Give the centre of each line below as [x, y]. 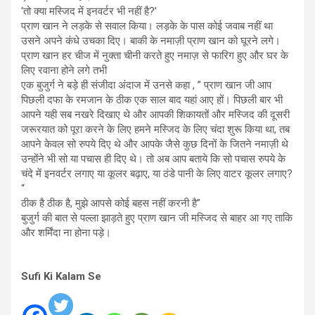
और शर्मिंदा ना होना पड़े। [66, 233]
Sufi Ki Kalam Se [61, 276]
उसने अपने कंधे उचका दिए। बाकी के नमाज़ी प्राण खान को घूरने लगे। [151, 41]
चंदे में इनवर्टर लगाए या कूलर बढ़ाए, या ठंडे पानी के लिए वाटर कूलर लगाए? [157, 174]
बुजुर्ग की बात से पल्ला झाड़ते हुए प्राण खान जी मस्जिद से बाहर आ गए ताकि [157, 218]
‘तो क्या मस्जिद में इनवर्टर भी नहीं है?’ [89, 11]
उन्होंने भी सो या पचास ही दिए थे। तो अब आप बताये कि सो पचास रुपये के [153, 159]
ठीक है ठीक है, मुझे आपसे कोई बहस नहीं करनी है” [111, 203]
